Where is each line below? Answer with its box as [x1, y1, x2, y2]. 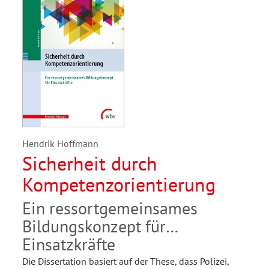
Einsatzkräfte [22, 233, 115, 256]
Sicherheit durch [22, 151, 157, 177]
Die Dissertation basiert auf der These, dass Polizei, [22, 255, 229, 268]
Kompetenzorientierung [22, 172, 216, 198]
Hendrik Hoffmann [22, 138, 98, 150]
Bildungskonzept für [22, 215, 166, 238]
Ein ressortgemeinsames [22, 197, 198, 220]
